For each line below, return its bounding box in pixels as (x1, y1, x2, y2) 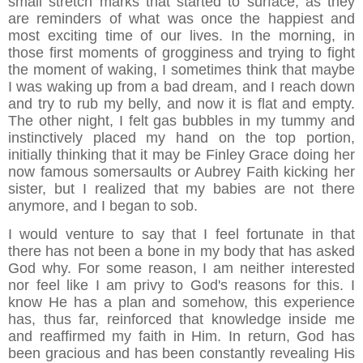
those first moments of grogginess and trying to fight (8, 45, 355, 62)
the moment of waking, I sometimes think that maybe (8, 62, 355, 79)
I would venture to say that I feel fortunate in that (8, 226, 355, 243)
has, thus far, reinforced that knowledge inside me (8, 311, 355, 328)
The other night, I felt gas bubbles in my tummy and (8, 113, 355, 130)
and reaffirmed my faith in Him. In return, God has (8, 328, 355, 345)
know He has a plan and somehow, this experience (8, 294, 355, 311)
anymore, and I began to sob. (8, 198, 198, 215)
